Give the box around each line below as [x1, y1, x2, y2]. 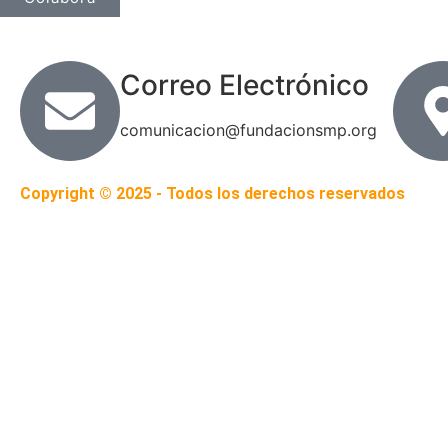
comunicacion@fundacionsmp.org [120, 119, 377, 140]
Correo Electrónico [120, 67, 369, 102]
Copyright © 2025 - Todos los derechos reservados [20, 183, 405, 203]
